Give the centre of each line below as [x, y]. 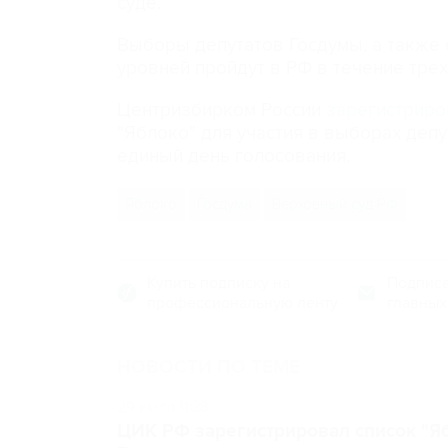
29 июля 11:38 [163, 407]
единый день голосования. [233, 156]
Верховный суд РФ [335, 204]
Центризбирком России [219, 110]
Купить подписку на [218, 283]
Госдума [224, 204]
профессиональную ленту [242, 303]
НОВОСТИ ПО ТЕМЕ [208, 367]
